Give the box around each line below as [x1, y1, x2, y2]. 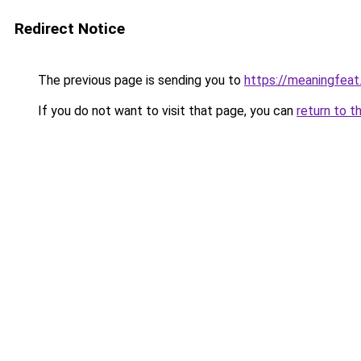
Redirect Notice [15, 19, 125, 38]
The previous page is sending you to [35, 73, 244, 88]
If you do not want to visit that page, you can [35, 103, 297, 118]
